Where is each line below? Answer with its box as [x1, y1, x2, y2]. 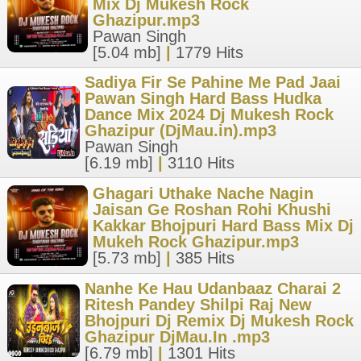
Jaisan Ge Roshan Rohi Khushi [93, 201, 331, 218]
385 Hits [176, 249, 234, 267]
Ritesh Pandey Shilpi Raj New [85, 296, 312, 313]
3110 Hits [168, 154, 234, 172]
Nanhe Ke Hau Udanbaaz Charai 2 [85, 280, 341, 297]
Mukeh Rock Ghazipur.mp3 [93, 233, 299, 251]
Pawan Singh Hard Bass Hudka [85, 89, 322, 107]
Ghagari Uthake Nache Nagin [93, 185, 313, 202]
